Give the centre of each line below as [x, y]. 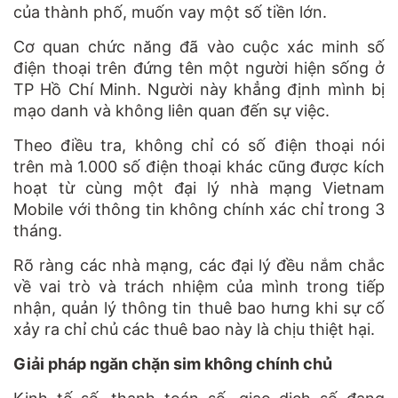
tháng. [38, 230]
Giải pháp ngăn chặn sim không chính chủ [173, 363]
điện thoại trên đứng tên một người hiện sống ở [199, 68]
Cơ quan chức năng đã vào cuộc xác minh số [199, 46]
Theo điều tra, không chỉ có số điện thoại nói [199, 145]
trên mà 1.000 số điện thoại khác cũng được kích [199, 166]
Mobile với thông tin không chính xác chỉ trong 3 [199, 209]
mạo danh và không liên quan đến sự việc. [171, 110]
